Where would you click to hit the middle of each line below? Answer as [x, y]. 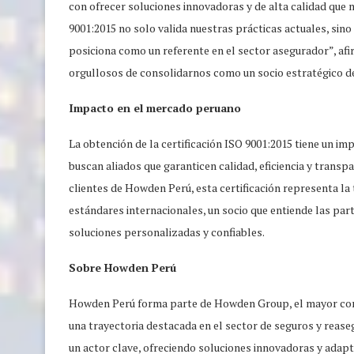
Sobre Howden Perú [122, 267]
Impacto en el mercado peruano [155, 107]
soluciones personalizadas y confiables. [167, 232]
